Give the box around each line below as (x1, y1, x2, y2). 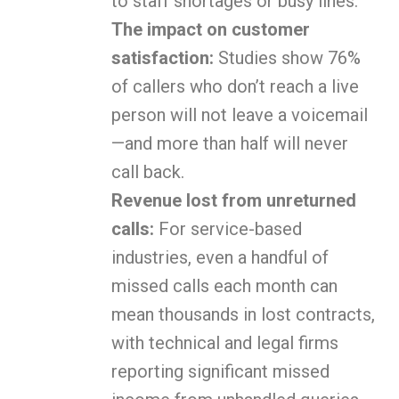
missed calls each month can (111, 275, 338, 297)
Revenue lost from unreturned (111, 190, 356, 212)
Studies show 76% (214, 47, 361, 69)
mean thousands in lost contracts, (111, 304, 375, 326)
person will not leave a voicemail (111, 104, 368, 126)
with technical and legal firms (111, 332, 338, 354)
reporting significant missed (111, 361, 330, 383)
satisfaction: (111, 47, 214, 69)
